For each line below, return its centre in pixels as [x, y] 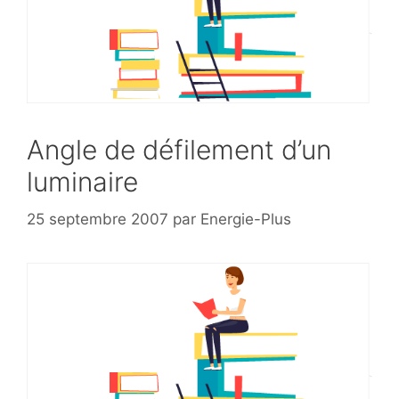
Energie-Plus [246, 219]
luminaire [82, 182]
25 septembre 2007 [98, 219]
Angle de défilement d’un [179, 150]
